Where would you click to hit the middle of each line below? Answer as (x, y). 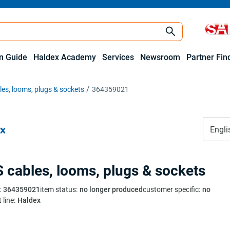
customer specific (171, 189)
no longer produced (111, 189)
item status (58, 189)
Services (118, 57)
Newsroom (160, 57)
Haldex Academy (65, 57)
